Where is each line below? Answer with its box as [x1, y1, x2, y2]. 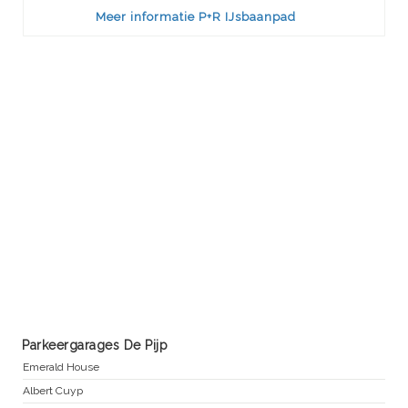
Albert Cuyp [23, 383, 83, 397]
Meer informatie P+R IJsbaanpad [96, 9, 297, 24]
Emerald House [23, 360, 99, 373]
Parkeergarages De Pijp [22, 337, 168, 352]
